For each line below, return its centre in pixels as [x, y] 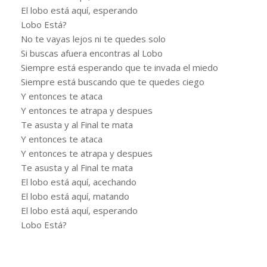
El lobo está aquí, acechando [79, 181]
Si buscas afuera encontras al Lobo [92, 53]
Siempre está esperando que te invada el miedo [119, 67]
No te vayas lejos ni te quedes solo [93, 38]
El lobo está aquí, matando [75, 196]
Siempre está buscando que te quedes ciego [113, 81]
